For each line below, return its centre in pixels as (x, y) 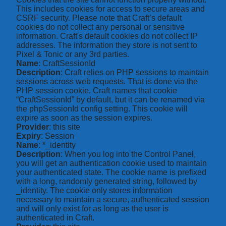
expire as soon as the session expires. (84, 118)
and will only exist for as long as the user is (92, 209)
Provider (33, 127)
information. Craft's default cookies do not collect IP (107, 36)
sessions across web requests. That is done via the (107, 82)
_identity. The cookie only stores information (94, 191)
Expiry (29, 136)
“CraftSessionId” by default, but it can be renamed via (110, 100)
